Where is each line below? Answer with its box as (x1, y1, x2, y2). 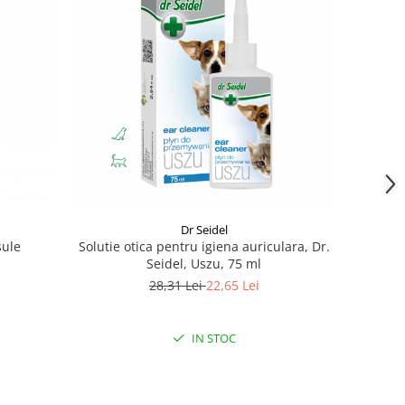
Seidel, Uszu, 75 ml (146, 255, 262, 273)
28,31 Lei (148, 277, 206, 295)
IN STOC (188, 330, 236, 347)
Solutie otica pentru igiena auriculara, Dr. (78, 238, 330, 256)
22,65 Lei (205, 277, 259, 295)
